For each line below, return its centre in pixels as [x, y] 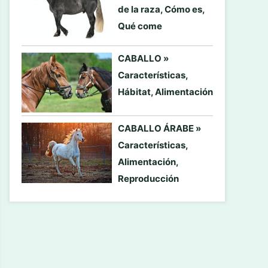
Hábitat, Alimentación [165, 92]
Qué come [140, 26]
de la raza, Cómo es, [161, 9]
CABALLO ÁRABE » [159, 129]
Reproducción [148, 179]
